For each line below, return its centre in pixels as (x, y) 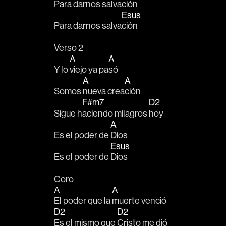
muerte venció (139, 201)
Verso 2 (69, 47)
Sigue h (68, 113)
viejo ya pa (89, 69)
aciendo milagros (116, 113)
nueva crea (104, 91)
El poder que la (83, 201)
